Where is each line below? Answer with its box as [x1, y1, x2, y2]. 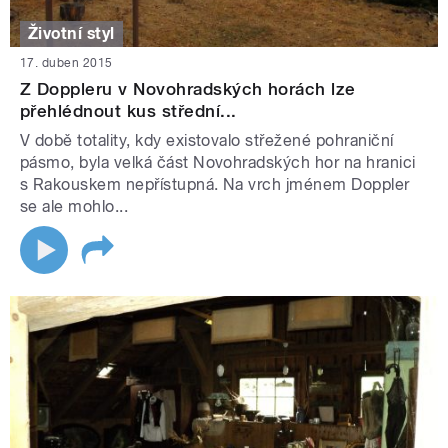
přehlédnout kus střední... [20, 101, 237, 122]
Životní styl [28, 24, 115, 43]
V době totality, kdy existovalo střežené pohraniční [20, 131, 394, 151]
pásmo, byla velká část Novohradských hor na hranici [20, 153, 416, 173]
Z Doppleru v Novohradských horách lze [20, 79, 356, 100]
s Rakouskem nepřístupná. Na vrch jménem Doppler [20, 175, 410, 195]
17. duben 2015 [20, 56, 113, 71]
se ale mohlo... [20, 197, 129, 217]
